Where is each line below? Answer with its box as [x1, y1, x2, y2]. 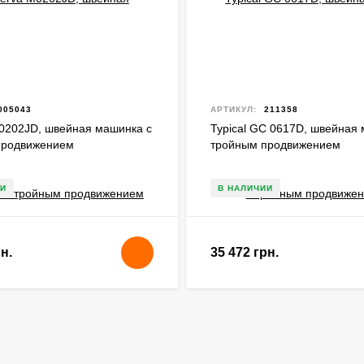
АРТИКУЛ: [210, 105, 257, 114]
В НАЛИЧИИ [218, 184, 273, 193]
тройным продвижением [210, 138, 340, 151]
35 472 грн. [210, 245, 279, 259]
